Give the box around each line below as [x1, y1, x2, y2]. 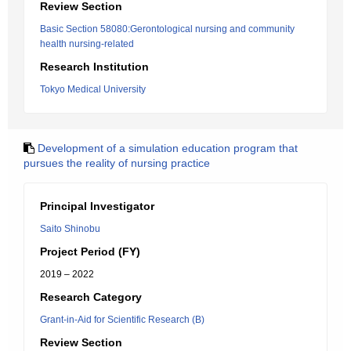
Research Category [40, 291, 142, 303]
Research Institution [40, 60, 149, 73]
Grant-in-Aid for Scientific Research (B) [40, 314, 204, 325]
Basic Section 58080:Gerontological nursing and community [40, 24, 295, 34]
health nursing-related [40, 38, 134, 49]
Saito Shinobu [40, 223, 100, 234]
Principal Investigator [40, 200, 154, 212]
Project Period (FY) [40, 245, 140, 258]
